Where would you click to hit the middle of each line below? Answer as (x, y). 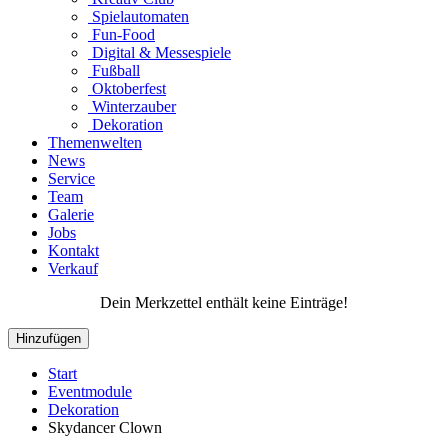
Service (71, 179)
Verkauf (73, 269)
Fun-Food (121, 35)
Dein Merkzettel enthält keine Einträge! (224, 303)
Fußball (114, 71)
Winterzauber (132, 107)
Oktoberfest (127, 89)
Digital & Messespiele (159, 53)
